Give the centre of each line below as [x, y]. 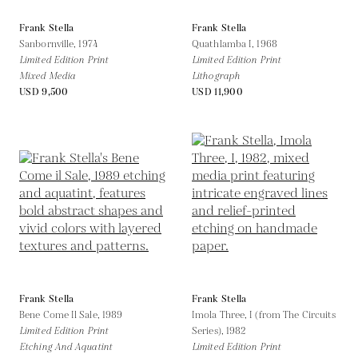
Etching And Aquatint [66, 347]
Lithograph [216, 76]
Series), [209, 331]
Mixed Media [48, 76]
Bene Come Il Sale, [61, 315]
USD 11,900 [217, 92]
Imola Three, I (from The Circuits [264, 315]
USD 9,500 [44, 92]
